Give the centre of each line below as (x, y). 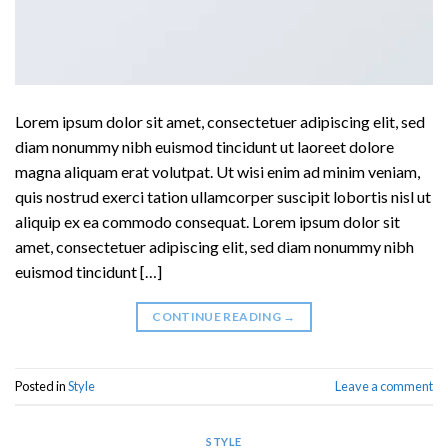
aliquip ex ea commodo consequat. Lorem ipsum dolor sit (207, 222)
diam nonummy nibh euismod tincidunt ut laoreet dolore (204, 147)
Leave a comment (384, 385)
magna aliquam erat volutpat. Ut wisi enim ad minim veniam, (217, 172)
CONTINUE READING (218, 317)
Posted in (41, 385)
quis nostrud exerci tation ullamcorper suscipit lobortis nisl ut (223, 197)
